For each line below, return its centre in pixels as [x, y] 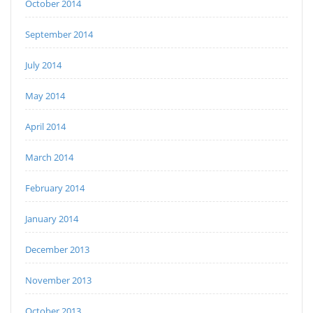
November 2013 [58, 281]
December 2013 [57, 250]
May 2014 [45, 96]
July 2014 [43, 65]
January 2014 [52, 219]
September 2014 [59, 35]
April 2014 [45, 127]
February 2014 [55, 188]
